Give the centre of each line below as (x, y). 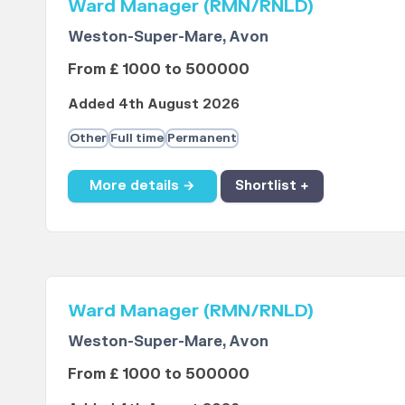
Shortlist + (272, 186)
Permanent (202, 139)
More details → (142, 186)
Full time (137, 139)
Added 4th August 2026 (153, 105)
